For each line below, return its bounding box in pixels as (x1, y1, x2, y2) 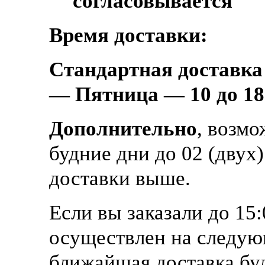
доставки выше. (49, 166, 190, 190)
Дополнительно (49, 117, 197, 141)
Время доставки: (49, 23, 208, 47)
